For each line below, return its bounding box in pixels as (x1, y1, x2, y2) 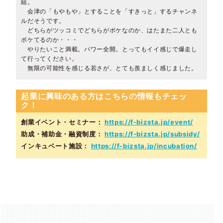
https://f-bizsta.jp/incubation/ (91, 142, 197, 150)
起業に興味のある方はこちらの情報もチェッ (21, 92, 187, 102)
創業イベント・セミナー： (21, 118, 103, 126)
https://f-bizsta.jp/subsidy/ (104, 130, 200, 138)
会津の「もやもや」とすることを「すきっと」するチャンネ (21, 7, 198, 15)
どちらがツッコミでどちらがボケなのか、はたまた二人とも (21, 26, 198, 34)
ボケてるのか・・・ (21, 36, 78, 44)
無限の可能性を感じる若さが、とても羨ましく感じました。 (21, 64, 198, 72)
